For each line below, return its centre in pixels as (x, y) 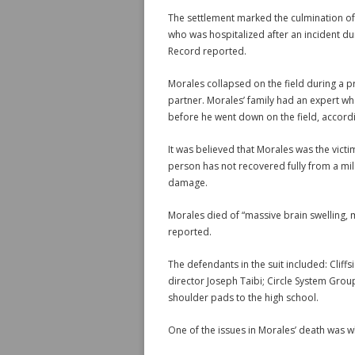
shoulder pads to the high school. (243, 298)
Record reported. (207, 51)
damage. (188, 183)
